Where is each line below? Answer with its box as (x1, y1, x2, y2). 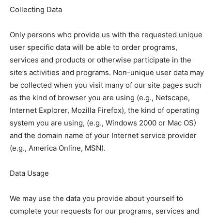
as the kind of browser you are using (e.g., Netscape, (10, 93, 190, 102)
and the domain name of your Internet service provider (10, 130, 197, 140)
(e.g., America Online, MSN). (10, 143, 106, 153)
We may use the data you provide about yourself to (10, 193, 183, 203)
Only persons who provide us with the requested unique (10, 30, 202, 39)
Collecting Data (10, 4, 62, 14)
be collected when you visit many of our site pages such (10, 80, 201, 90)
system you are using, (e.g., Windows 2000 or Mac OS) (10, 118, 196, 127)
